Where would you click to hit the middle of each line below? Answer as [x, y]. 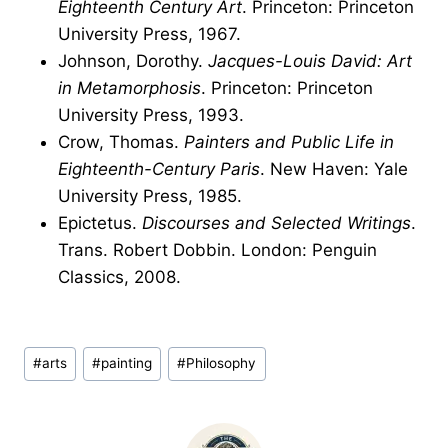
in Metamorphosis [129, 88]
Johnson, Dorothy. [133, 61]
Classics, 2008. [119, 277]
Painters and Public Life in [289, 142]
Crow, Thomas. [121, 142]
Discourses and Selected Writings [276, 223]
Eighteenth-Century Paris [159, 169]
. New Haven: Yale [334, 169]
